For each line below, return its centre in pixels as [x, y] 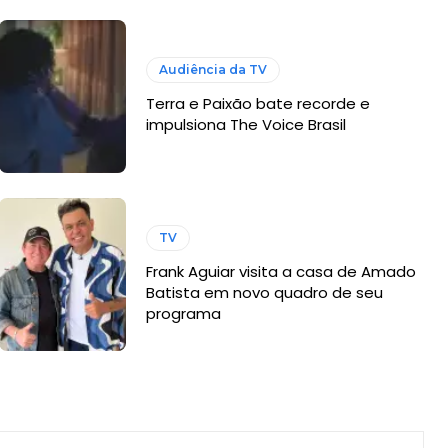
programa [184, 313]
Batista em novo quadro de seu [265, 292]
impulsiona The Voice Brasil [246, 125]
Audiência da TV [213, 70]
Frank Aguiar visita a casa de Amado [281, 271]
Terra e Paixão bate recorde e [258, 104]
